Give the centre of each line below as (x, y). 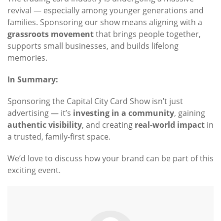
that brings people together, (147, 34)
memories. (27, 58)
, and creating (108, 125)
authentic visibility (45, 125)
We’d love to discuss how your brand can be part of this (110, 159)
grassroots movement (51, 34)
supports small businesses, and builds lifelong (93, 46)
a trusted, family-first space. (59, 137)
